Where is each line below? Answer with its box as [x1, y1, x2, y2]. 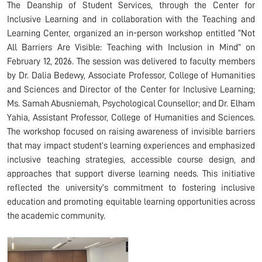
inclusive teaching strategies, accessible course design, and [7, 155, 255, 164]
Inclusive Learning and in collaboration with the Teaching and [7, 15, 255, 24]
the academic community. [7, 211, 105, 220]
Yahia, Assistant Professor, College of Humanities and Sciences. [7, 113, 255, 122]
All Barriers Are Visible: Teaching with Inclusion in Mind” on [7, 43, 255, 52]
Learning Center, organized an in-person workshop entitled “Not [7, 29, 255, 38]
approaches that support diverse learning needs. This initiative [7, 169, 255, 178]
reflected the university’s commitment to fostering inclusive [7, 183, 255, 192]
